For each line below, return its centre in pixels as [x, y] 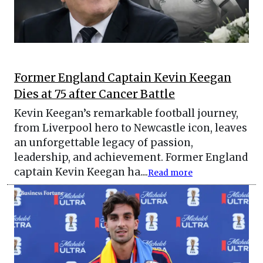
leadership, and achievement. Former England [131, 158]
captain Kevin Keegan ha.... [81, 172]
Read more [170, 173]
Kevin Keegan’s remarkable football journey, [126, 114]
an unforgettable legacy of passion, [104, 143]
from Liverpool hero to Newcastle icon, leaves [131, 128]
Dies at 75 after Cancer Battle [95, 95]
